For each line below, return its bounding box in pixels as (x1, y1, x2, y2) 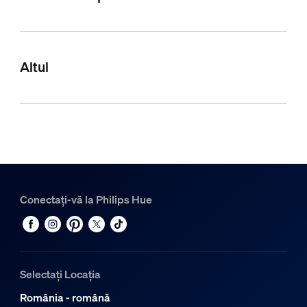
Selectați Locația (19, 267, 101, 282)
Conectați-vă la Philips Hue (19, 192, 152, 208)
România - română (19, 290, 110, 306)
